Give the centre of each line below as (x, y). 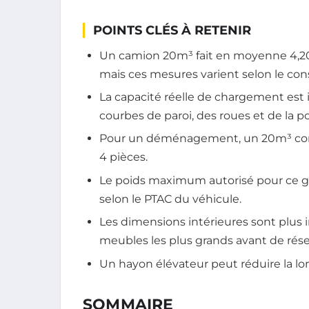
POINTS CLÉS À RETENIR (172, 30)
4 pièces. (123, 157)
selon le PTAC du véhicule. (170, 199)
